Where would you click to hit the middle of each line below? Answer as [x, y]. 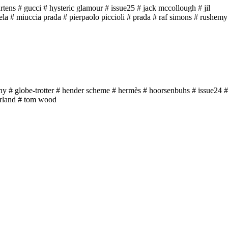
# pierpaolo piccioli [94, 17]
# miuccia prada [36, 17]
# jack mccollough [166, 8]
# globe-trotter [31, 91]
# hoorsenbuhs [166, 91]
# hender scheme [83, 91]
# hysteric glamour [73, 8]
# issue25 [120, 8]
